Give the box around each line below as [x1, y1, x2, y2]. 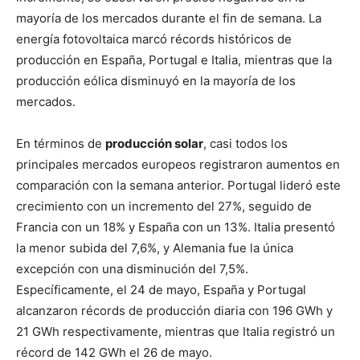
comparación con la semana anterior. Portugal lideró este [16, 178, 341, 194]
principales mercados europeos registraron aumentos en [16, 157, 340, 173]
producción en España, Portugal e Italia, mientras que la [16, 52, 332, 68]
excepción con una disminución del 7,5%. [16, 261, 248, 277]
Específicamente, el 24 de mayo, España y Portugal [16, 282, 306, 298]
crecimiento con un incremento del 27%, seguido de [16, 198, 312, 215]
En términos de [16, 136, 105, 152]
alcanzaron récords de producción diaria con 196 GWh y [16, 303, 333, 319]
